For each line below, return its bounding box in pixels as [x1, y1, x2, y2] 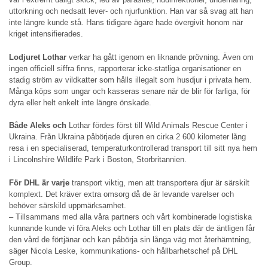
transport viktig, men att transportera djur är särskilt [69, 178, 249, 187]
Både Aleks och [9, 121, 66, 130]
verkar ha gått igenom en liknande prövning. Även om [66, 52, 254, 62]
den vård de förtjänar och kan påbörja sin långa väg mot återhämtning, [9, 234, 251, 244]
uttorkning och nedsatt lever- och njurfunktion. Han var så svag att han [9, 7, 253, 16]
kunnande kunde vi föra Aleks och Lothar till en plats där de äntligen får [9, 223, 255, 233]
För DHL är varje [9, 178, 69, 187]
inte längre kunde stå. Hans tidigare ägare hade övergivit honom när [9, 18, 243, 28]
